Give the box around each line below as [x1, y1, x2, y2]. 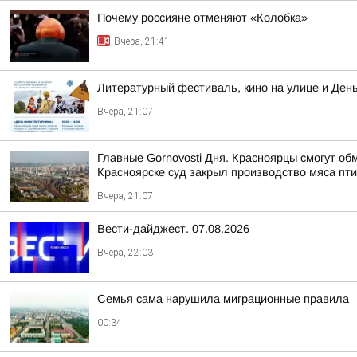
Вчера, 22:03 [97, 247, 153, 258]
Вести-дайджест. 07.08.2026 [97, 222, 249, 235]
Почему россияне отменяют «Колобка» [97, 11, 308, 24]
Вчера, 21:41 [114, 36, 170, 47]
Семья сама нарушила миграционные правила [97, 292, 349, 305]
